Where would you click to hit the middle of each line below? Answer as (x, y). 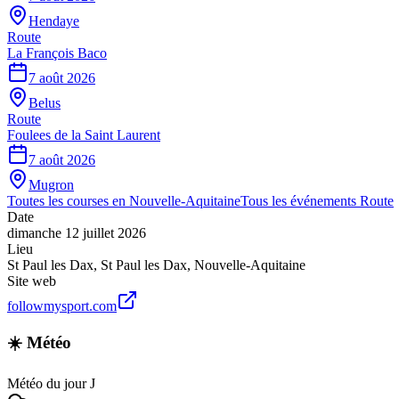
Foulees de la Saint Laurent (84, 134)
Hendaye (54, 20)
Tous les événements (300, 200)
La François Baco (57, 53)
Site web (32, 281)
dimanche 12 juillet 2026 (77, 232)
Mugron (51, 184)
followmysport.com (62, 305)
